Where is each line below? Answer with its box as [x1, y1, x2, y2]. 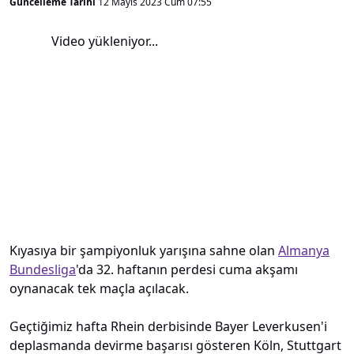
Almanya [278, 241, 330, 259]
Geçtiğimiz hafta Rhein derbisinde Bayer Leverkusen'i [9, 317, 327, 335]
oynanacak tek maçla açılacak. [9, 279, 189, 297]
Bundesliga [9, 260, 76, 278]
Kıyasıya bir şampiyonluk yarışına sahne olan [9, 241, 278, 259]
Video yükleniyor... [51, 32, 159, 50]
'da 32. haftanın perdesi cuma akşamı [76, 260, 298, 278]
